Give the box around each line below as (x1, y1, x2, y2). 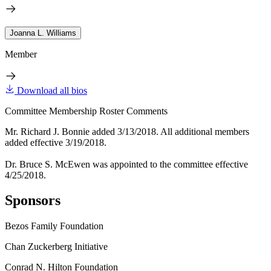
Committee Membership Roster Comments (5, 105, 168, 116)
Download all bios (17, 85, 87, 96)
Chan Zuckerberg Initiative (5, 241, 108, 252)
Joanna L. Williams (10, 28, 76, 38)
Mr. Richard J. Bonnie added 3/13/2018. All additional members (5, 126, 249, 137)
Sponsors (5, 192, 60, 209)
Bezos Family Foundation (5, 221, 103, 232)
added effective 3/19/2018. (5, 137, 106, 148)
